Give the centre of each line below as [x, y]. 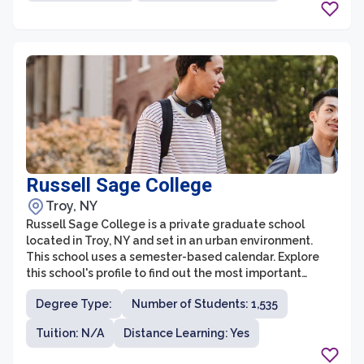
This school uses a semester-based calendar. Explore [173, 257]
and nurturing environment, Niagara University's [160, 8]
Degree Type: [74, 304]
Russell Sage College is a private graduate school [165, 224]
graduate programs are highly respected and [152, 24]
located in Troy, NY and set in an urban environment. [169, 240]
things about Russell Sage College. [124, 289]
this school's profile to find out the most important [164, 273]
